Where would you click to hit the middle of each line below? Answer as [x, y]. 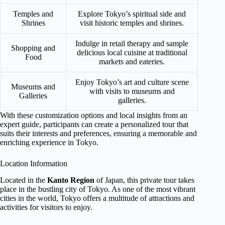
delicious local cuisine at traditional [132, 53]
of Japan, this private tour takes [144, 180]
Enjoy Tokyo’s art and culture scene [132, 82]
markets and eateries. [132, 62]
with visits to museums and [132, 91]
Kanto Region [71, 180]
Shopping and [33, 48]
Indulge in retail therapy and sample [132, 44]
